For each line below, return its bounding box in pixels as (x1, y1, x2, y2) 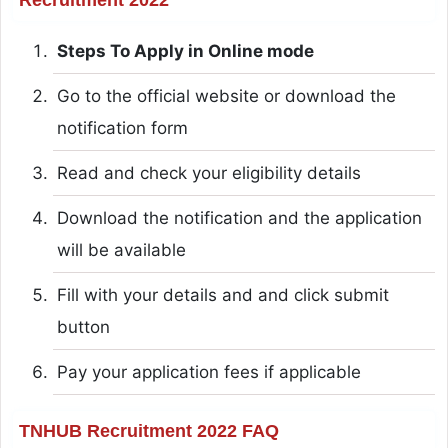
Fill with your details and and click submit (56, 284, 389, 305)
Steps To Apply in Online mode (56, 40, 314, 61)
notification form (56, 117, 188, 138)
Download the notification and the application (56, 207, 422, 228)
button (56, 316, 110, 337)
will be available (56, 239, 186, 260)
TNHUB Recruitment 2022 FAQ (18, 420, 279, 441)
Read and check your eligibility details (56, 162, 361, 183)
